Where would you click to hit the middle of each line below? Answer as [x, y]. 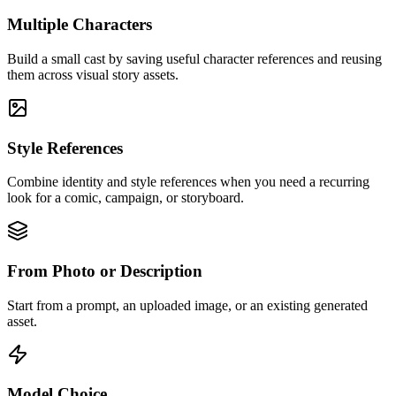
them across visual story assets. [93, 74]
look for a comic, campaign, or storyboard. [126, 198]
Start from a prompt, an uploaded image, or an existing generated [187, 305]
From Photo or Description [105, 271]
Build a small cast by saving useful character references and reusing [194, 58]
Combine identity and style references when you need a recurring [188, 182]
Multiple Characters [80, 25]
